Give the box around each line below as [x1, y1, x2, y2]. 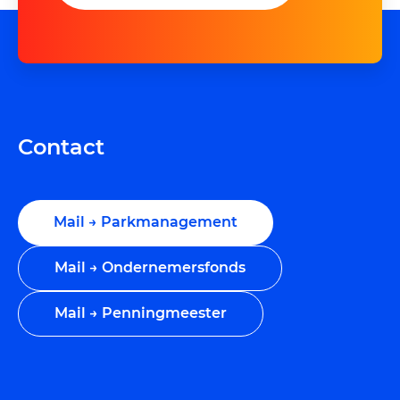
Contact [18, 134, 104, 161]
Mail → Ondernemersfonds [54, 259, 246, 277]
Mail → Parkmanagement [54, 213, 237, 231]
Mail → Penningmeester [54, 304, 227, 322]
